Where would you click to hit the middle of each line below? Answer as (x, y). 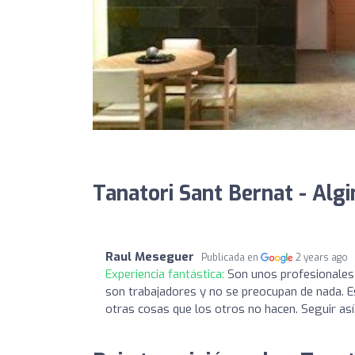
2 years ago (322, 258)
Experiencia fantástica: (166, 275)
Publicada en (231, 258)
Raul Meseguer (150, 257)
